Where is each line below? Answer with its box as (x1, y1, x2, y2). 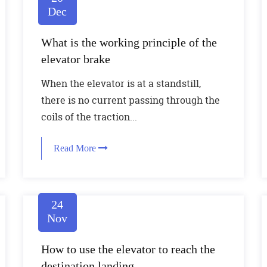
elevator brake (41, 52, 110, 66)
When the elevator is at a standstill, (41, 77, 201, 90)
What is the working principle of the (41, 36, 217, 49)
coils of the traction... (41, 110, 137, 123)
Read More (53, 143, 98, 153)
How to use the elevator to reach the (41, 243, 215, 256)
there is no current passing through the (41, 94, 220, 107)
